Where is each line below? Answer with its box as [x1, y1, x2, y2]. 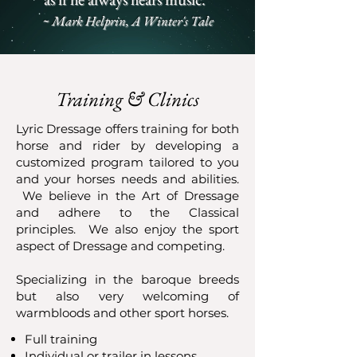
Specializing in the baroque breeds [16, 272, 239, 287]
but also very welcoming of [16, 288, 239, 304]
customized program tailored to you [16, 155, 239, 170]
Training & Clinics [56, 86, 199, 112]
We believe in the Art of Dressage [16, 188, 239, 203]
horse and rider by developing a [16, 138, 239, 153]
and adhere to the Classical [16, 205, 239, 220]
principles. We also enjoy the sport [16, 222, 239, 237]
